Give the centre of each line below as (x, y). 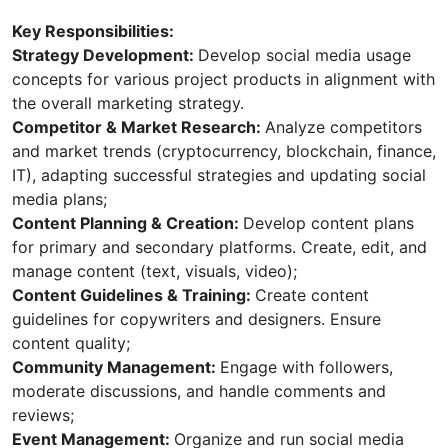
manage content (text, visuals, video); (154, 271)
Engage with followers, (306, 367)
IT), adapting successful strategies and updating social (219, 175)
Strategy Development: (105, 55)
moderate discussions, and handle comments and (199, 391)
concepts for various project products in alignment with (223, 79)
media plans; (59, 199)
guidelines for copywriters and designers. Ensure (196, 319)
